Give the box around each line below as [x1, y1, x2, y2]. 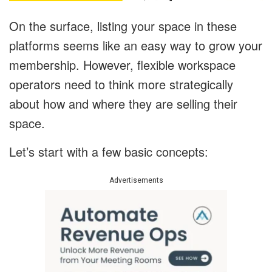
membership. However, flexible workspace [9, 56, 236, 74]
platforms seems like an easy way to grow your [9, 36, 262, 55]
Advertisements [109, 176, 163, 185]
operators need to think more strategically [9, 75, 233, 93]
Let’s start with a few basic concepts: [9, 143, 208, 161]
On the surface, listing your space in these [9, 17, 237, 35]
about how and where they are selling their [9, 95, 237, 113]
